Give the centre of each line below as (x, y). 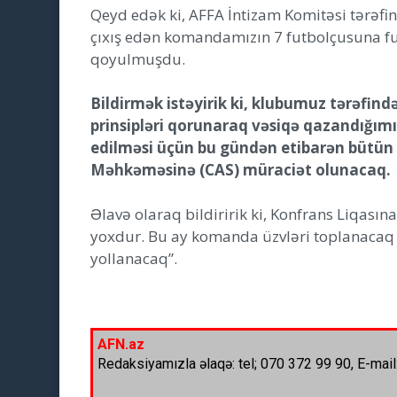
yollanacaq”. (134, 258)
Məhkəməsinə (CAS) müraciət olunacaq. (241, 169)
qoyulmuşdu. (138, 58)
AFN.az (121, 344)
